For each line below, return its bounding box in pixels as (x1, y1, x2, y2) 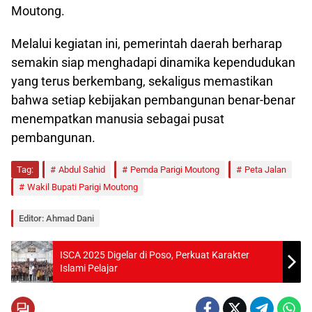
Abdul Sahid (58, 164, 105, 175)
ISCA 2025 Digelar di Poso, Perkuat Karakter (60, 249, 249, 260)
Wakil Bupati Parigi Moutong (27, 181, 138, 192)
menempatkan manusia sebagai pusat (11, 111, 224, 126)
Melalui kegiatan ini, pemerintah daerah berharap (11, 36, 282, 51)
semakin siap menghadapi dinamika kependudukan (11, 54, 295, 70)
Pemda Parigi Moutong (130, 164, 219, 175)
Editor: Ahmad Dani (19, 212, 94, 224)
